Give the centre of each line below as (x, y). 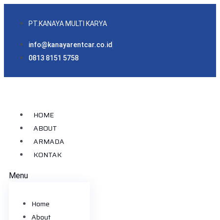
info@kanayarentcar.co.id (70, 45)
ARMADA (49, 141)
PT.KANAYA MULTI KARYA (68, 24)
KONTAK (48, 155)
